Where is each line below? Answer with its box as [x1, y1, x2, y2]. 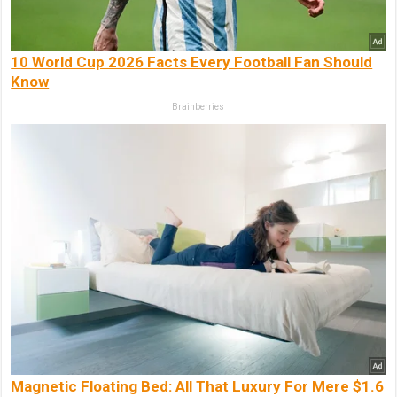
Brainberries [172, 101, 225, 112]
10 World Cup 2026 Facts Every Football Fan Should [11, 52, 373, 71]
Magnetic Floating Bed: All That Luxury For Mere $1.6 [11, 377, 385, 395]
